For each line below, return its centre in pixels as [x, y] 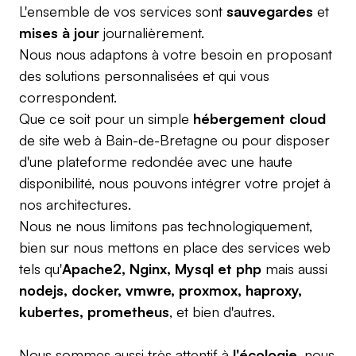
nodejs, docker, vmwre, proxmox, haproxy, [161, 290]
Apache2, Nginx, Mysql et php [162, 269]
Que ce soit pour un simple [106, 118]
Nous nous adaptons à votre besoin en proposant [176, 54]
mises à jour [59, 33]
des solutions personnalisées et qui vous [144, 75]
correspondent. [68, 97]
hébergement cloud [259, 118]
